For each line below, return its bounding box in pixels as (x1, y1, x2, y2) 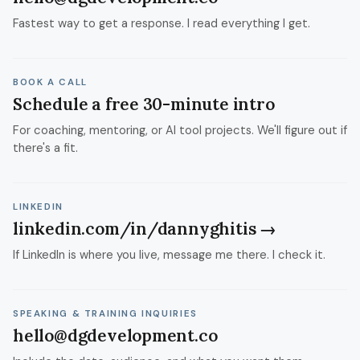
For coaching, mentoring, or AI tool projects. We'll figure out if (13, 122, 347, 138)
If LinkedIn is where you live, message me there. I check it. (13, 247, 325, 263)
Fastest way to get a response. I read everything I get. (13, 15, 310, 31)
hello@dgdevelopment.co (13, 325, 218, 346)
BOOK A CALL (13, 76, 88, 88)
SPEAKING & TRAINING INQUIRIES (13, 308, 198, 320)
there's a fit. (13, 140, 78, 156)
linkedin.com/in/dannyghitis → (13, 218, 276, 239)
